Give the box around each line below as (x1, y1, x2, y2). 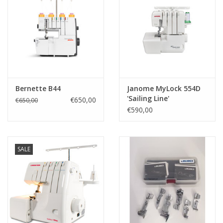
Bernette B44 (15, 84, 61, 94)
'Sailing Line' (127, 94, 169, 104)
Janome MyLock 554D (127, 84, 201, 94)
